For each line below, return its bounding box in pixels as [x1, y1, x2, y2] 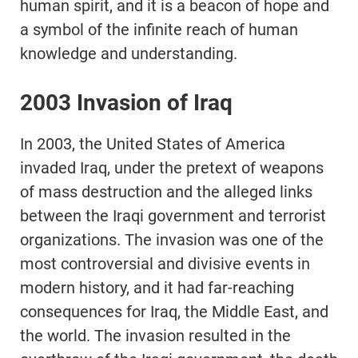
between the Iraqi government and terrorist [20, 206, 326, 226]
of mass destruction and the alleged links [20, 182, 312, 202]
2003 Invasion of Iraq [20, 89, 233, 117]
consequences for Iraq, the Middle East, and [20, 302, 328, 322]
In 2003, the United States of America [20, 134, 285, 154]
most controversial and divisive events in [20, 254, 310, 274]
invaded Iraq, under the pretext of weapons [20, 158, 324, 178]
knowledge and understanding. [20, 44, 237, 64]
